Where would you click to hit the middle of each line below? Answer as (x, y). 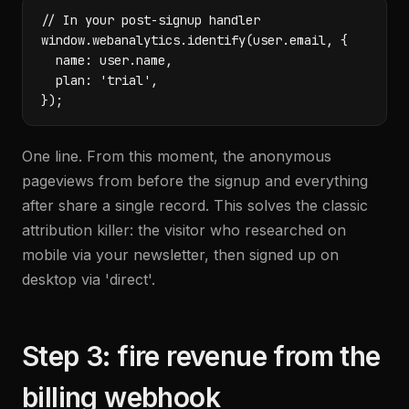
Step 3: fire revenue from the (201, 356)
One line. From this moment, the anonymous (177, 156)
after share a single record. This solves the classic (195, 205)
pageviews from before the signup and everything (195, 181)
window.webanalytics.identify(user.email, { (194, 40)
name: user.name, (107, 60)
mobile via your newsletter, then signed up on (180, 255)
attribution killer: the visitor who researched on (184, 230)
